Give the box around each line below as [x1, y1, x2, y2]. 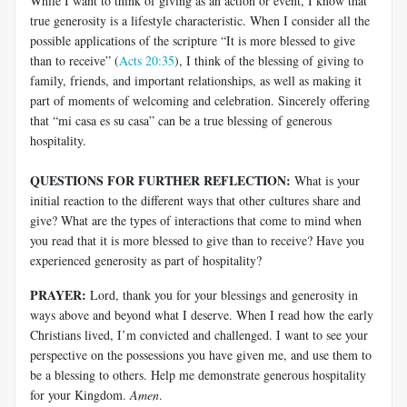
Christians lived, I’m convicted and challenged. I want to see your [30, 325, 368, 343]
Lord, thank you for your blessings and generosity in [86, 285, 358, 303]
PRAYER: [30, 284, 86, 304]
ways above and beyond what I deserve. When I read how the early [30, 305, 373, 323]
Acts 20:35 [119, 51, 174, 69]
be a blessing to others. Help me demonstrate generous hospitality [30, 365, 366, 383]
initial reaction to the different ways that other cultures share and [30, 191, 361, 209]
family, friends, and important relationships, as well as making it [30, 71, 362, 89]
